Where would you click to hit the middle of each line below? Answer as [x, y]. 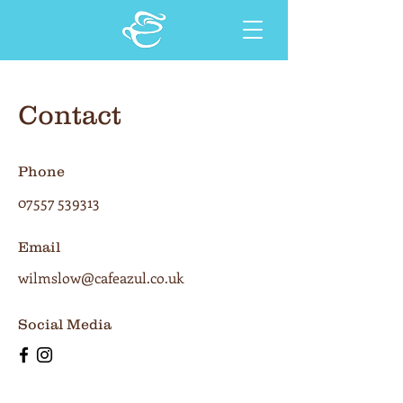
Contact [70, 115]
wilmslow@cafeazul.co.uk [101, 278]
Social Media [65, 324]
